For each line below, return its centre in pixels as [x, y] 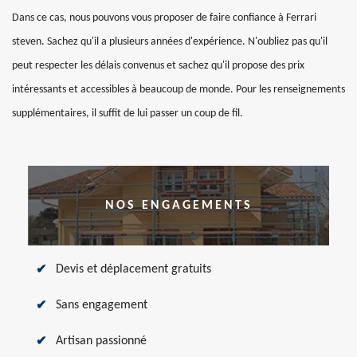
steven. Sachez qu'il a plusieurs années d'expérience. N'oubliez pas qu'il [170, 42]
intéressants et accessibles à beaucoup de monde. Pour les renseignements [178, 90]
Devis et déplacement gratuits [133, 269]
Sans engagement [102, 305]
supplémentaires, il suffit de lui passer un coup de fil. [127, 114]
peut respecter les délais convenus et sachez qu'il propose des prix [158, 66]
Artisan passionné [101, 341]
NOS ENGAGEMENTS [178, 206]
